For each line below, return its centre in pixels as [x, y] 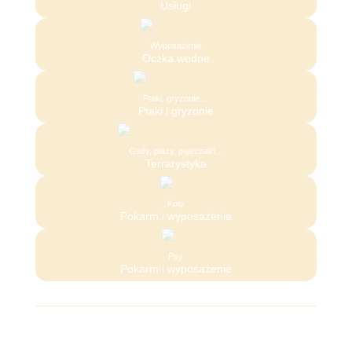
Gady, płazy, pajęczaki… [176, 150]
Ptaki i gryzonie [176, 110]
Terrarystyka [176, 163]
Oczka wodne [176, 58]
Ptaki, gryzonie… [176, 98]
